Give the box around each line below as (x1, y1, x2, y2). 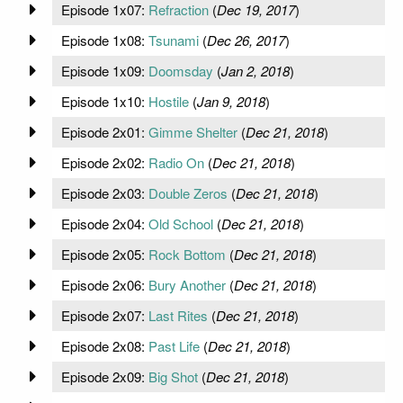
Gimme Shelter (148, 121, 237, 141)
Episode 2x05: (60, 244, 148, 264)
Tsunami (148, 30, 199, 49)
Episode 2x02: (60, 152, 148, 172)
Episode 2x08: (60, 336, 148, 355)
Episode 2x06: (60, 274, 148, 294)
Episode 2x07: (60, 305, 148, 325)
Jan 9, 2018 (196, 91, 265, 111)
